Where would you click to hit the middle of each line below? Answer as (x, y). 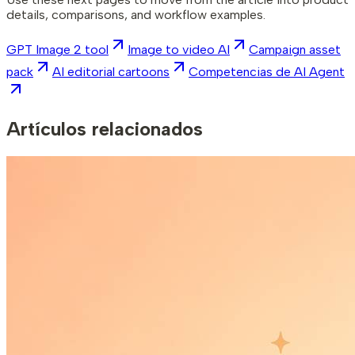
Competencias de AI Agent (267, 72)
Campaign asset (295, 50)
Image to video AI (179, 50)
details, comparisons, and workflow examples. (136, 15)
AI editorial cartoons (111, 72)
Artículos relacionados (105, 129)
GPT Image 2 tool (57, 50)
